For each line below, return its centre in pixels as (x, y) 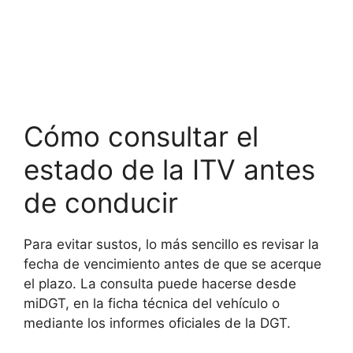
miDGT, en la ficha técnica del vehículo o (152, 303)
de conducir (101, 202)
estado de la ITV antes (169, 169)
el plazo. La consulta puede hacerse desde (160, 283)
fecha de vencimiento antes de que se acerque (173, 264)
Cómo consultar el (141, 136)
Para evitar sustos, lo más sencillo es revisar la (171, 244)
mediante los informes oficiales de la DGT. (157, 323)
